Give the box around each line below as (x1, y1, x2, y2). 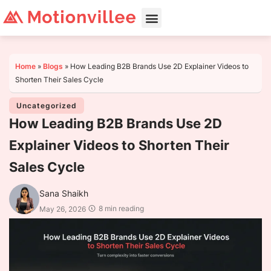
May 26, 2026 (39, 204, 86, 214)
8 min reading (99, 204, 144, 213)
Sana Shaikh (39, 188, 88, 198)
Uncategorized (16, 101, 77, 110)
